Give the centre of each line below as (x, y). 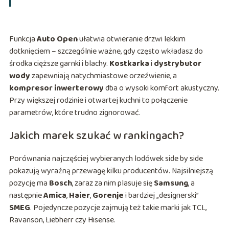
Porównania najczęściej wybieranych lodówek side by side (106, 159)
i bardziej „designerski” (161, 196)
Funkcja (23, 39)
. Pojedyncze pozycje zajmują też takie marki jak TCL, (118, 208)
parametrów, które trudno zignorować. (75, 113)
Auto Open (57, 39)
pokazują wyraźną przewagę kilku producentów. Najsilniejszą (111, 171)
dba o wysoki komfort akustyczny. (161, 88)
